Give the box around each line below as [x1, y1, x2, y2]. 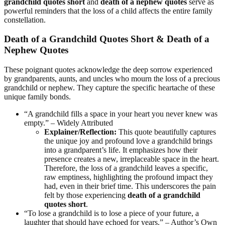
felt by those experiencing [44, 190, 128, 199]
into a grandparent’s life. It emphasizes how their [44, 145, 197, 154]
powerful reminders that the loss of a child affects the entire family [4, 6, 212, 15]
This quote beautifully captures [117, 127, 216, 136]
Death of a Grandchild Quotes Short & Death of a [4, 34, 209, 45]
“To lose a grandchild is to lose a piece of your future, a [24, 208, 199, 217]
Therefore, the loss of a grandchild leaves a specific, [44, 163, 208, 172]
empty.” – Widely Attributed [24, 118, 113, 127]
